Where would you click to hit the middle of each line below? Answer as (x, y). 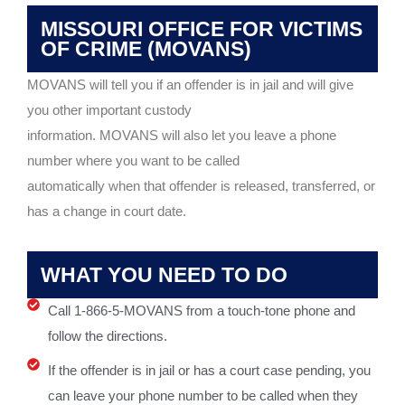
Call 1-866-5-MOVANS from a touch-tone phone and (201, 311)
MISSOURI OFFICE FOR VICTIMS (202, 29)
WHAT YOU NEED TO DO (164, 275)
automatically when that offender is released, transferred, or (201, 186)
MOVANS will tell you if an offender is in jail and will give (190, 85)
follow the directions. (107, 336)
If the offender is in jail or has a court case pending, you (209, 371)
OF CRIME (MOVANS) (146, 49)
